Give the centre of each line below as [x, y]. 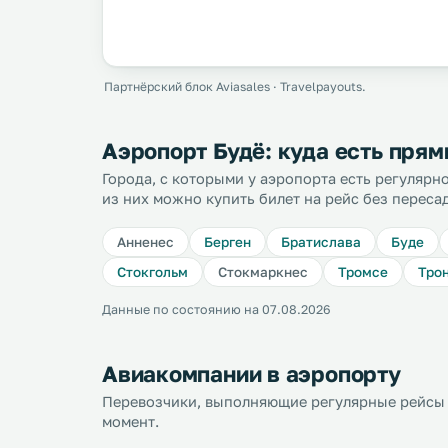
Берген [227, 242]
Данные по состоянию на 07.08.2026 [216, 309]
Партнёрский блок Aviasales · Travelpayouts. [235, 86]
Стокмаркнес [263, 272]
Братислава [321, 242]
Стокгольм [152, 272]
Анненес [145, 242]
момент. [130, 421]
